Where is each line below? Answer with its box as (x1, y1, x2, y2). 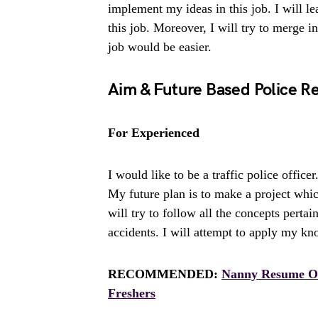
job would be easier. (108, 40, 212, 54)
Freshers (108, 286, 155, 300)
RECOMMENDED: (108, 267, 221, 281)
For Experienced (108, 126, 199, 140)
